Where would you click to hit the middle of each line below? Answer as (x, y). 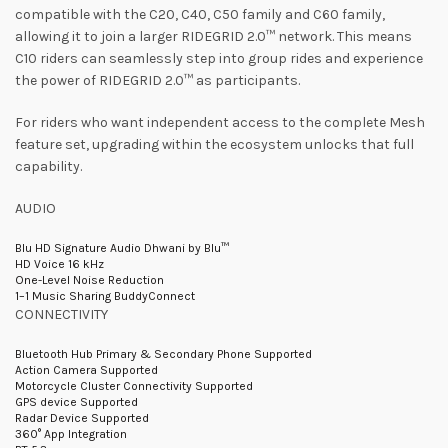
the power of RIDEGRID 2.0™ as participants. (157, 80)
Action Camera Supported (86, 370)
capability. (48, 166)
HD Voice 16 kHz (59, 264)
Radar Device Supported (82, 418)
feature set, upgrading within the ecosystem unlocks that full (214, 144)
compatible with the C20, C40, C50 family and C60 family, (200, 14)
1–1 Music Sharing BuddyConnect (105, 296)
